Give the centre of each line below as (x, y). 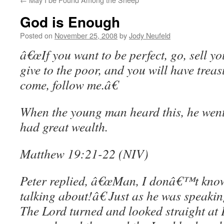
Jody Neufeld (150, 35)
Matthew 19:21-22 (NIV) (84, 153)
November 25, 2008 (86, 35)
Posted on (36, 35)
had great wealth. (64, 126)
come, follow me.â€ (69, 84)
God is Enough (70, 22)
